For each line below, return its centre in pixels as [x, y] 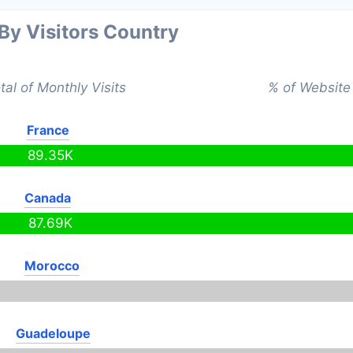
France [48, 130]
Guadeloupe [53, 333]
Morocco [52, 266]
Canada [48, 198]
